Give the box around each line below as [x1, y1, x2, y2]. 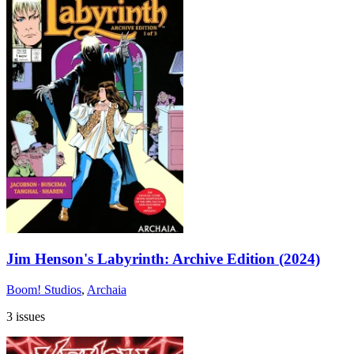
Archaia [87, 283, 126, 297]
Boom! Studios [6, 283, 81, 297]
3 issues [6, 310, 45, 324]
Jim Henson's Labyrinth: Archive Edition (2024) [6, 250, 320, 268]
